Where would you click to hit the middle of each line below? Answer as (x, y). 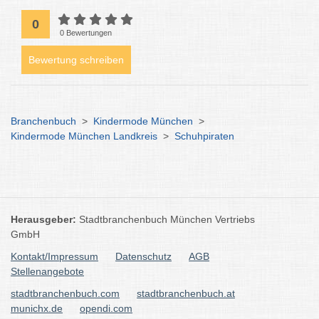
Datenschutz (143, 256)
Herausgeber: (45, 219)
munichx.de (37, 308)
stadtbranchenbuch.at (186, 293)
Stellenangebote (47, 271)
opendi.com (106, 308)
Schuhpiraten (204, 136)
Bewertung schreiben (76, 60)
